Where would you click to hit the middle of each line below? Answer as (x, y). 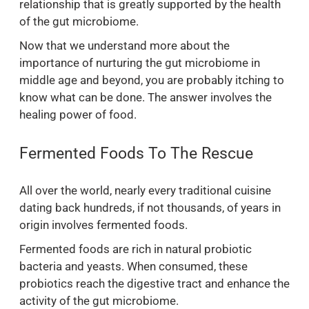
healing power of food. (78, 115)
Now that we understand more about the (124, 46)
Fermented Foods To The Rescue (136, 153)
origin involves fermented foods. (103, 225)
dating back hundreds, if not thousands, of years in (150, 207)
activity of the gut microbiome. (99, 300)
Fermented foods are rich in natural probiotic (136, 249)
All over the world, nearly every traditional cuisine (145, 190)
